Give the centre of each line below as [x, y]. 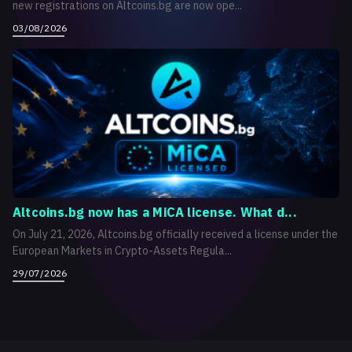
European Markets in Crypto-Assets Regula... [122, 250]
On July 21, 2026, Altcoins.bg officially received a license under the [175, 234]
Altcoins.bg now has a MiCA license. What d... [155, 212]
